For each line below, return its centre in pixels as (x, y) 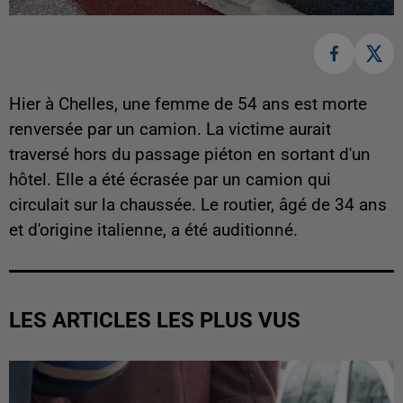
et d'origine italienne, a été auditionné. (156, 230)
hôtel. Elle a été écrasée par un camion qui (170, 179)
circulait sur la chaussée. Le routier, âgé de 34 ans (198, 205)
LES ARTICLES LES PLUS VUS (155, 320)
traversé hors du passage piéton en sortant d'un (190, 154)
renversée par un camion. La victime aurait (170, 129)
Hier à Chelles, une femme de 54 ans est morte (188, 104)
